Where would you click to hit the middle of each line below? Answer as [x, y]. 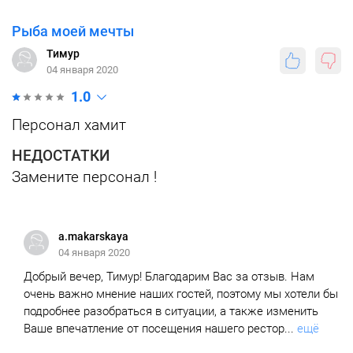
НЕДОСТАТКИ [61, 156]
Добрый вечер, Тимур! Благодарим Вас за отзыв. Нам [169, 277]
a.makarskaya [93, 236]
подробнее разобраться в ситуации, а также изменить [171, 311]
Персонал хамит [69, 125]
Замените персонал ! [84, 177]
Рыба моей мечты [73, 31]
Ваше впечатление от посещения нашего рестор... [159, 329]
